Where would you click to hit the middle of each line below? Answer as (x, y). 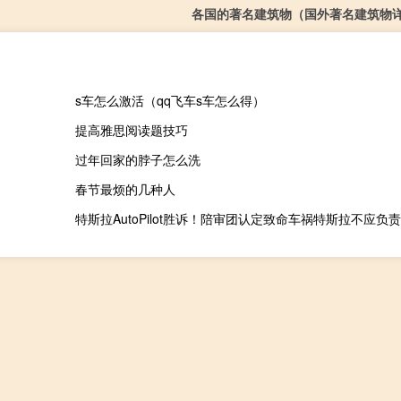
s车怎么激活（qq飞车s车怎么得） (170, 101)
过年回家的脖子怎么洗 (137, 160)
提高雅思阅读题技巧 (131, 130)
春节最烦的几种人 (125, 189)
